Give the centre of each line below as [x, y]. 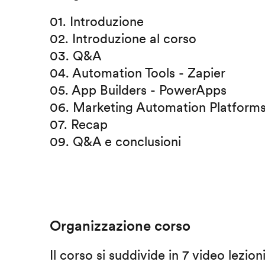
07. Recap [78, 124]
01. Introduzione [96, 21]
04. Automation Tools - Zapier [137, 72]
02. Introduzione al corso [123, 38]
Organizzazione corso [120, 225]
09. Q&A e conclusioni [115, 141]
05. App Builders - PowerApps [138, 90]
